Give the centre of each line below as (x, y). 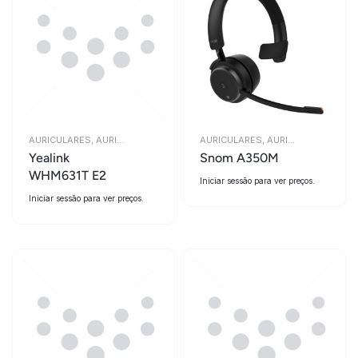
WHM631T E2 (68, 175)
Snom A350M (239, 158)
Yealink (49, 158)
